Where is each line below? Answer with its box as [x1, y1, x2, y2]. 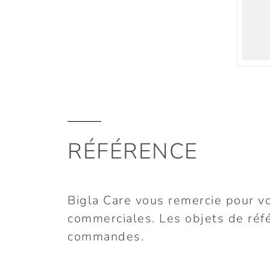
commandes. [67, 228, 144, 245]
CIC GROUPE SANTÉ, [97, 228, 251, 248]
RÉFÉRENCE [67, 137, 198, 166]
